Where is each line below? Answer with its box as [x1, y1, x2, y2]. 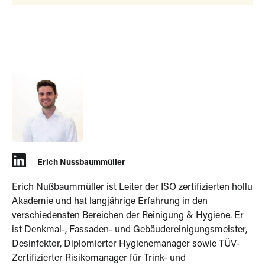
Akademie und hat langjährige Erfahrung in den [12, 196, 208, 206]
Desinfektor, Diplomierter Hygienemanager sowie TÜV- [12, 239, 240, 249]
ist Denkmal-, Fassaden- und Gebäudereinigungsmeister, [12, 225, 247, 235]
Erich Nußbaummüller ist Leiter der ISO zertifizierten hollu [12, 182, 253, 192]
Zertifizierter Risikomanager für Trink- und [12, 253, 186, 263]
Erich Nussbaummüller [37, 159, 125, 167]
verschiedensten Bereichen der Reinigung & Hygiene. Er [12, 211, 244, 221]
